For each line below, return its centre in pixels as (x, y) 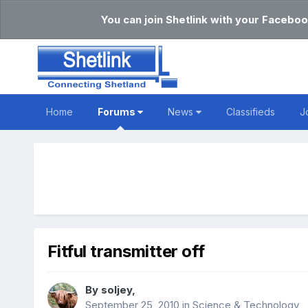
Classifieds (250, 112)
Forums (117, 112)
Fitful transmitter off (126, 252)
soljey (116, 290)
